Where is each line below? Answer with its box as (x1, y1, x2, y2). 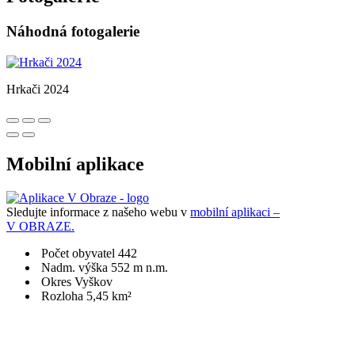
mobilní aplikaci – (190, 204, 280, 219)
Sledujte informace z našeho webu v (6, 204, 190, 219)
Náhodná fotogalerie (6, 23, 139, 40)
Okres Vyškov (41, 274, 113, 288)
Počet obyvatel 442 (41, 246, 137, 260)
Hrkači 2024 (6, 82, 69, 96)
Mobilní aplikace (6, 153, 144, 174)
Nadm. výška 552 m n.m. (41, 260, 168, 274)
